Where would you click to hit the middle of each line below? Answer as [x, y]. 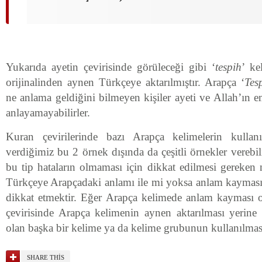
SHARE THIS [46, 257]
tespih [228, 67]
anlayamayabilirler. [48, 113]
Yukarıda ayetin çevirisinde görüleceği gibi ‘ [111, 67]
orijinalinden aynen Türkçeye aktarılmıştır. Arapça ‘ [125, 82]
